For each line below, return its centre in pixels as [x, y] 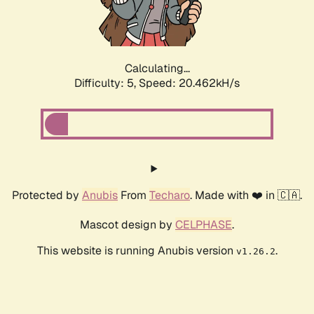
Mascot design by [128, 225]
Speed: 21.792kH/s [189, 83]
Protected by [47, 196]
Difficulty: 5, [107, 83]
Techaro [170, 196]
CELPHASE [204, 225]
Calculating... [157, 69]
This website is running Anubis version [136, 251]
